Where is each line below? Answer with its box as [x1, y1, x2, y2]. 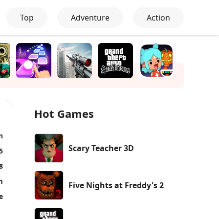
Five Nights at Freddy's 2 [68, 179, 164, 191]
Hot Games [34, 106, 94, 121]
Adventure [71, 12, 109, 23]
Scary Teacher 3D [68, 142, 134, 153]
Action [147, 12, 170, 23]
